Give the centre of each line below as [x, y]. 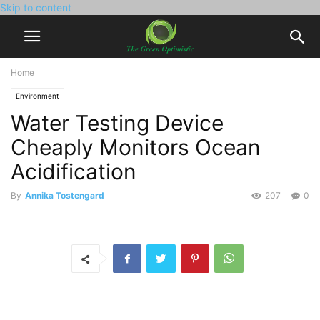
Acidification [74, 171]
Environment [37, 96]
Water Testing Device [117, 123]
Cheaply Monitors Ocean [136, 147]
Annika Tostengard [65, 195]
